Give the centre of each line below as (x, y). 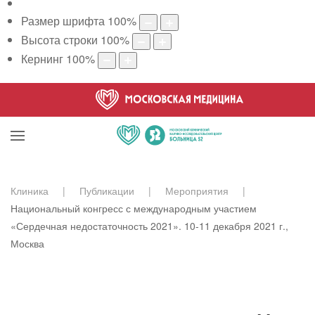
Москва (27, 243)
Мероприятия (197, 190)
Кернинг (42, 58)
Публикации (107, 190)
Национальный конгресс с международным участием (134, 208)
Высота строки (59, 40)
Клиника (30, 190)
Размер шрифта (63, 21)
